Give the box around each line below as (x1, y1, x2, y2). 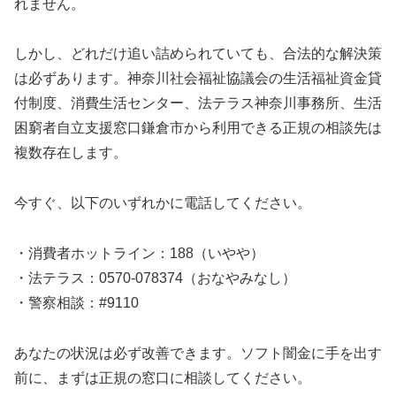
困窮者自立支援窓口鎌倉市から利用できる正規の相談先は (14, 120, 382, 136)
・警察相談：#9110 (14, 295, 139, 311)
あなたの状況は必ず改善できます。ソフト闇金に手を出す (14, 345, 382, 361)
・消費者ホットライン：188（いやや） (14, 246, 264, 262)
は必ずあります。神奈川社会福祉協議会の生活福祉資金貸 (14, 71, 382, 87)
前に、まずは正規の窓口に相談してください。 (14, 369, 311, 385)
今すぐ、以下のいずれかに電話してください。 (14, 195, 311, 211)
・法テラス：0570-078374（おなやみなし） (14, 270, 296, 286)
